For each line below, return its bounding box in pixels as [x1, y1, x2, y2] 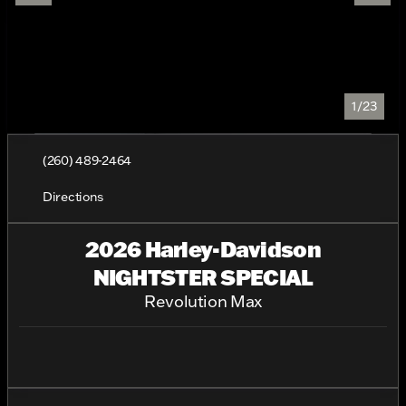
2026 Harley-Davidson [85, 235, 321, 263]
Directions [43, 188, 104, 205]
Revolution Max [144, 291, 262, 312]
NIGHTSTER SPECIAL [92, 263, 314, 291]
